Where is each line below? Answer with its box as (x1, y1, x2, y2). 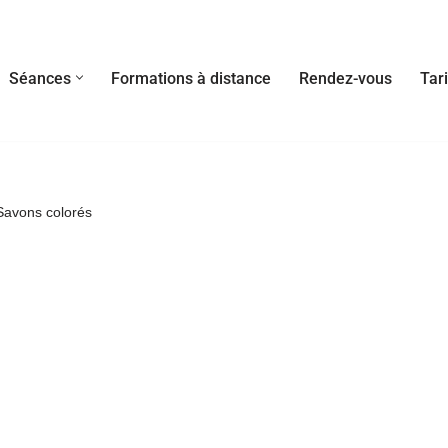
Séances (9, 68, 71, 88)
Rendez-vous (299, 68, 392, 88)
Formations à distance (111, 68, 271, 88)
